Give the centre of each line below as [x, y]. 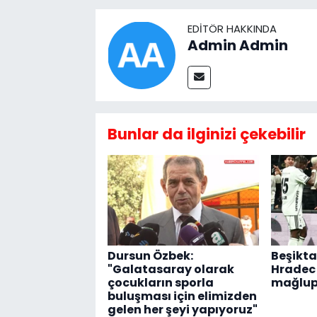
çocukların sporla [160, 282]
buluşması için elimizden [182, 296]
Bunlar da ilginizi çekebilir [206, 134]
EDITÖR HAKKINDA [232, 28]
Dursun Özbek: [150, 255]
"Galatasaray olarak [171, 269]
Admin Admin [237, 45]
